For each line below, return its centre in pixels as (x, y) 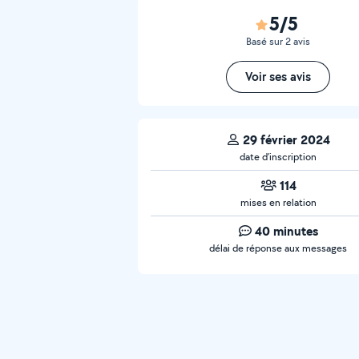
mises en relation (278, 202)
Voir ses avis (278, 77)
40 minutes (286, 231)
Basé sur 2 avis (278, 41)
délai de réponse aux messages (278, 248)
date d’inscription (278, 157)
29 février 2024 (286, 139)
